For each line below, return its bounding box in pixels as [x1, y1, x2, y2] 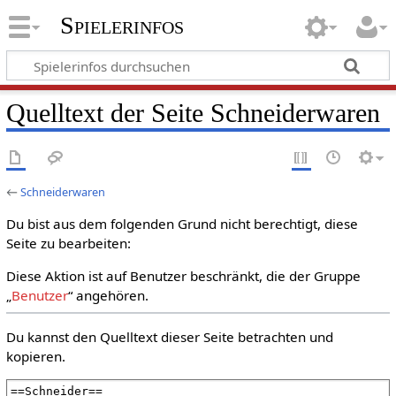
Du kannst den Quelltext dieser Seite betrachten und [5, 327, 333, 346]
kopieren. [5, 346, 65, 365]
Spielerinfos [59, 11, 184, 40]
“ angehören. [67, 286, 148, 305]
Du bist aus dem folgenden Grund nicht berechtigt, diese [5, 215, 358, 232]
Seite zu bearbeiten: [5, 234, 131, 252]
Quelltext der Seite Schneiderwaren [5, 97, 380, 128]
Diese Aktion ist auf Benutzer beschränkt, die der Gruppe [5, 267, 361, 286]
